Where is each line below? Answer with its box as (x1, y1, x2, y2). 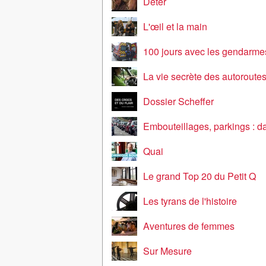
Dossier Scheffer (143, 94, 214, 108)
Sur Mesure (143, 244, 192, 258)
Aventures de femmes (143, 219, 235, 233)
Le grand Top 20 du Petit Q (143, 169, 256, 183)
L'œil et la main (143, 20, 207, 33)
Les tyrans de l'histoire (143, 194, 237, 208)
